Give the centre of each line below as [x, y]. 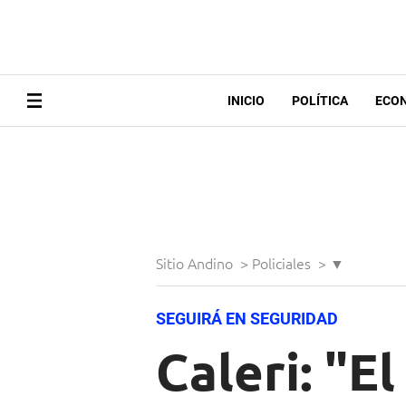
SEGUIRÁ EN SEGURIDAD [247, 319]
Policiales [283, 263]
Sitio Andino [196, 263]
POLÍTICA [319, 101]
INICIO [246, 101]
